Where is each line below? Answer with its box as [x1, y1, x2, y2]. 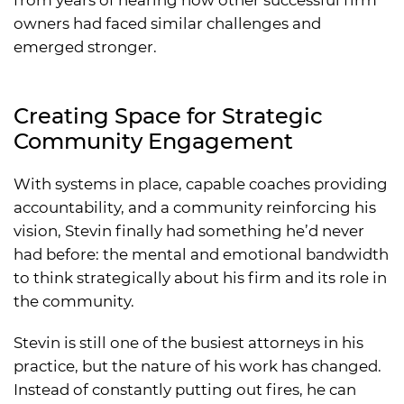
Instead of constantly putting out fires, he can [14, 380, 356, 399]
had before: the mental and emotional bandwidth [14, 244, 389, 263]
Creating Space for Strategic [14, 102, 323, 129]
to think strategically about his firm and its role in [14, 268, 387, 287]
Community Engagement [14, 127, 293, 154]
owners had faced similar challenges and [14, 14, 321, 32]
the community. [14, 291, 134, 310]
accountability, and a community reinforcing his [14, 197, 376, 216]
